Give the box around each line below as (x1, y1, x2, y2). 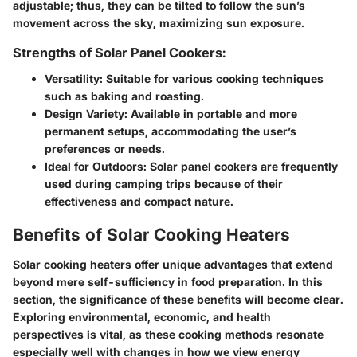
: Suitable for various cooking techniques (100, 71, 324, 85)
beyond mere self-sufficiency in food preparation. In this (13, 275, 323, 289)
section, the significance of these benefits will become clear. (13, 292, 343, 307)
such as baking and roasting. (45, 88, 204, 103)
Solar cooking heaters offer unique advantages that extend (13, 257, 333, 272)
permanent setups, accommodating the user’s (45, 124, 296, 138)
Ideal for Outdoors (45, 159, 143, 173)
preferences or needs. (45, 141, 165, 155)
